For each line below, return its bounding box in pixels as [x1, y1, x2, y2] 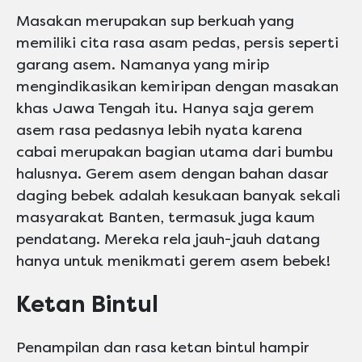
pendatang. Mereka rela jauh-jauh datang [16, 230, 320, 249]
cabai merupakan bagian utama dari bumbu [16, 143, 333, 162]
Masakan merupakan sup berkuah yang [16, 12, 294, 31]
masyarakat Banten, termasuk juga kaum [16, 208, 315, 227]
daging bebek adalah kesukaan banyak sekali [16, 187, 340, 205]
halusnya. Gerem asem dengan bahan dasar [16, 165, 329, 183]
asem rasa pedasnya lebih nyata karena [16, 121, 302, 140]
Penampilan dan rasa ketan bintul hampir [16, 338, 309, 356]
